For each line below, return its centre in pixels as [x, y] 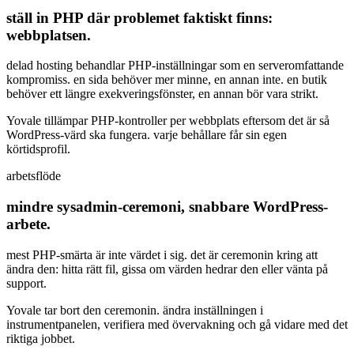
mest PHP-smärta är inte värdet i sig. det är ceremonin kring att [162, 254]
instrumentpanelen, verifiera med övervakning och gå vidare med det [177, 324]
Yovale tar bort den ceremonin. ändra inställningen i [135, 310]
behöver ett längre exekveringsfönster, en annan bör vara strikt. [162, 94]
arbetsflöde [34, 176]
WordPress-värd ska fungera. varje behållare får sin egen [147, 135]
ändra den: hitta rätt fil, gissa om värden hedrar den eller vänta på [167, 269]
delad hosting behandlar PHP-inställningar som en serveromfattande [175, 66]
